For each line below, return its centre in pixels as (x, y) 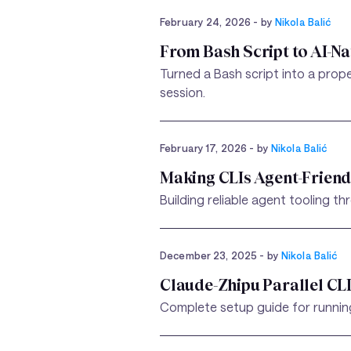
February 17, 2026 (205, 148)
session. (183, 92)
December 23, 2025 (210, 255)
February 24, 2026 (207, 22)
